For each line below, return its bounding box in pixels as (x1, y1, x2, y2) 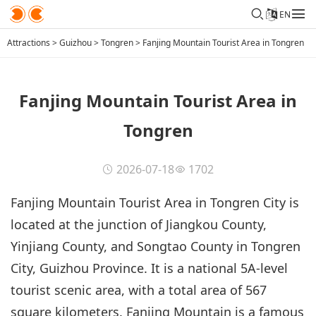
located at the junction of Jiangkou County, (11, 215, 267, 233)
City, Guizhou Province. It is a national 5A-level (11, 259, 288, 276)
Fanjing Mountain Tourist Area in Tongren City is (11, 193, 299, 211)
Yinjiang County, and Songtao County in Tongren (11, 237, 300, 255)
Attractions (7, 37, 50, 49)
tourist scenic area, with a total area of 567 (11, 281, 267, 298)
